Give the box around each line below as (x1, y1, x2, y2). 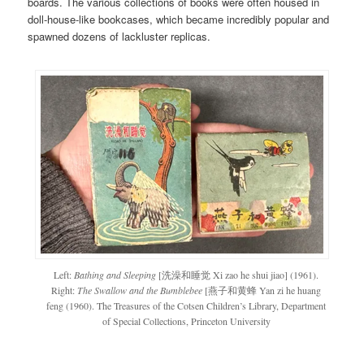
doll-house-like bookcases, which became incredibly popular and (28, 11, 330, 28)
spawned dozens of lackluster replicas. (28, 28, 211, 45)
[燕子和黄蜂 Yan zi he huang (202, 284, 321, 297)
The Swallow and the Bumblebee (77, 284, 202, 297)
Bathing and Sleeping (74, 268, 156, 282)
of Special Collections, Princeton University (102, 314, 271, 328)
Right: (51, 284, 77, 297)
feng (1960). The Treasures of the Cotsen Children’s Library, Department (46, 299, 326, 313)
